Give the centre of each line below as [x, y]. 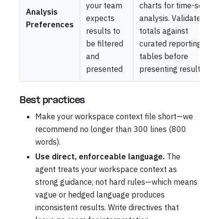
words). [48, 142]
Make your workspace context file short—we [114, 116]
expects [100, 18]
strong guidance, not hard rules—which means [116, 182]
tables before [164, 56]
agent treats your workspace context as [106, 169]
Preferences [50, 24]
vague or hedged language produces [100, 194]
